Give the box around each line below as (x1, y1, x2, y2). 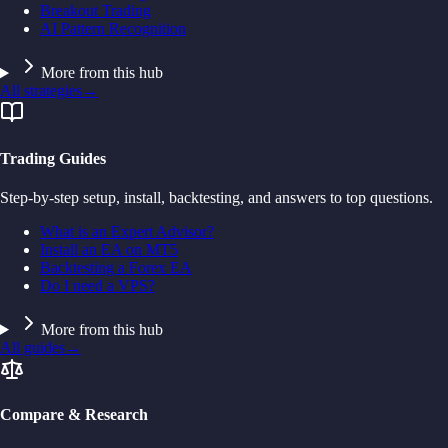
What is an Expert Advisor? (40, 222, 214, 240)
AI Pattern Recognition (40, 20, 186, 38)
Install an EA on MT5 (40, 240, 178, 258)
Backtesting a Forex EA (40, 258, 192, 276)
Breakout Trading (40, 2, 151, 20)
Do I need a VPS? (40, 276, 155, 294)
